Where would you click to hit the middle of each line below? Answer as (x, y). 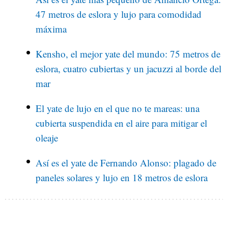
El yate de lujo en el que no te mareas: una (118, 108)
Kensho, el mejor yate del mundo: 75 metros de (128, 54)
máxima (51, 29)
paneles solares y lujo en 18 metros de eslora (122, 178)
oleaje (47, 138)
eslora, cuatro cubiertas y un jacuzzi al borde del (129, 69)
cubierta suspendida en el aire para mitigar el (121, 123)
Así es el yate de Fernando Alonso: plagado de (126, 163)
